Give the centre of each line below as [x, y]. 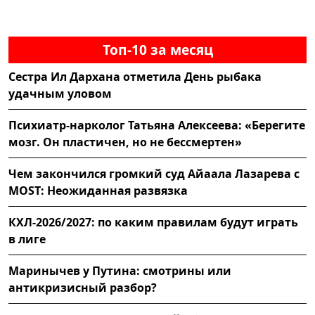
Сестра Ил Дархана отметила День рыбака [135, 76]
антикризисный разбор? [83, 287]
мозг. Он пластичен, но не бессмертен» [125, 142]
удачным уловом [60, 93]
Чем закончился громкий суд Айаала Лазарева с [154, 173]
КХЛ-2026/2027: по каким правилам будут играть [153, 222]
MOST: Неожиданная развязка [98, 190]
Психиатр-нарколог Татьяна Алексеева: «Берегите [157, 125]
